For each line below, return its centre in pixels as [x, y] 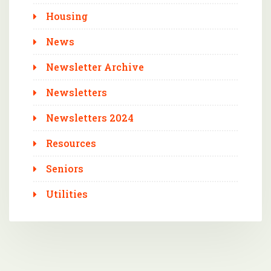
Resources [71, 143]
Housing [67, 16]
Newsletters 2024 [90, 117]
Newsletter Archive [95, 67]
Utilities [67, 194]
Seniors [65, 168]
